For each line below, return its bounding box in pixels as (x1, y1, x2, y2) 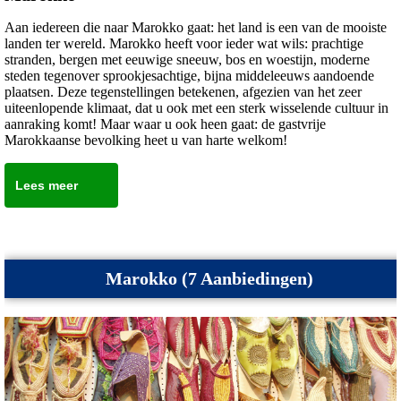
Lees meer (14, 178, 78, 193)
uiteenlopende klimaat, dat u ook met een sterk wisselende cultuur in (4, 100, 388, 116)
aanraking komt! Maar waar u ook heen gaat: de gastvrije (4, 116, 326, 132)
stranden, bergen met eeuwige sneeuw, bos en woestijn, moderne (4, 52, 370, 68)
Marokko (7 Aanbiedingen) (106, 269, 313, 289)
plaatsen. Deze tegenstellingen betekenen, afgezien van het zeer (4, 84, 362, 100)
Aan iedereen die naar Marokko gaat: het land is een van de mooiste (4, 20, 387, 36)
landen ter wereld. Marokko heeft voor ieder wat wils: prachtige (4, 36, 363, 52)
